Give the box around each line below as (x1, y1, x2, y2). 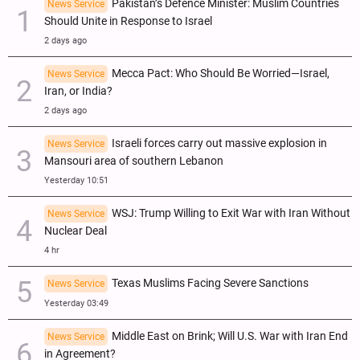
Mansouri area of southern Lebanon (44, 153, 223, 168)
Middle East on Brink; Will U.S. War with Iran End (112, 329, 348, 343)
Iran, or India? (44, 84, 112, 98)
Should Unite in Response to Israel (44, 14, 212, 28)
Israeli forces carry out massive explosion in (112, 136, 327, 150)
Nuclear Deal (44, 223, 107, 238)
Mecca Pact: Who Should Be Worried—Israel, (112, 66, 329, 80)
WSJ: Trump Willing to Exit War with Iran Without (112, 206, 350, 220)
